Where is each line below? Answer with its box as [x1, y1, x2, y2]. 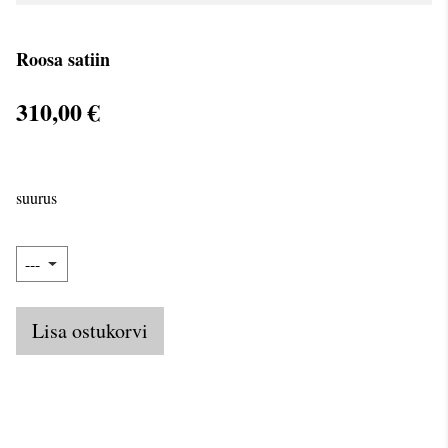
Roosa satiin [16, 46, 110, 73]
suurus [16, 186, 57, 208]
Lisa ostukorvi [32, 316, 148, 344]
